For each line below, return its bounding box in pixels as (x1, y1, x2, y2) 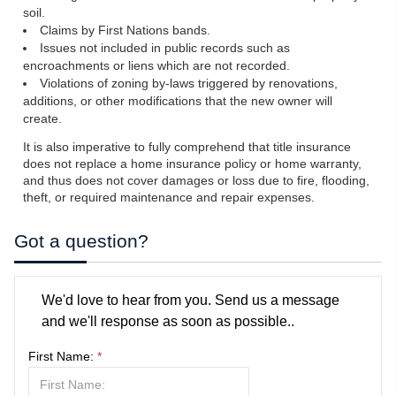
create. (23, 112, 62, 126)
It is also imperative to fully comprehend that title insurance (23, 141, 351, 155)
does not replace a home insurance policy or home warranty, (23, 157, 362, 171)
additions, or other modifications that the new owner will (23, 95, 332, 109)
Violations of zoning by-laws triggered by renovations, (39, 77, 338, 91)
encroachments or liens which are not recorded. (23, 59, 290, 73)
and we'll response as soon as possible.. (42, 314, 294, 330)
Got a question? (14, 231, 148, 252)
